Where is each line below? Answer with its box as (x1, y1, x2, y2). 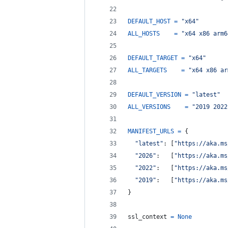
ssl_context (128, 213, 167, 220)
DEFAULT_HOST (128, 18, 170, 25)
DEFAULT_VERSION (128, 91, 181, 98)
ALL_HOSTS (128, 30, 160, 37)
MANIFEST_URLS (128, 128, 174, 135)
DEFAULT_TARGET (128, 54, 178, 62)
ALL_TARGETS (128, 67, 167, 74)
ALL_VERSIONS (128, 103, 170, 110)
